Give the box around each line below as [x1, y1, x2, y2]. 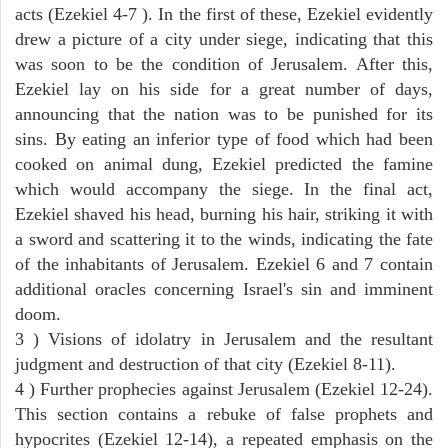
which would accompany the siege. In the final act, [15, 178, 433, 199]
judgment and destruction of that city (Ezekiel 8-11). [15, 353, 396, 374]
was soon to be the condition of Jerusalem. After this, [15, 53, 433, 74]
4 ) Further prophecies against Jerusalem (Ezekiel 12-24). [15, 378, 433, 399]
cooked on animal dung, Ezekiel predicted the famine [15, 153, 433, 174]
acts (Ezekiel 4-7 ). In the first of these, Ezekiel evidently [15, 3, 433, 24]
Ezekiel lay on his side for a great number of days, [15, 78, 433, 99]
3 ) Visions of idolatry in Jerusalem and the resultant [15, 328, 433, 349]
